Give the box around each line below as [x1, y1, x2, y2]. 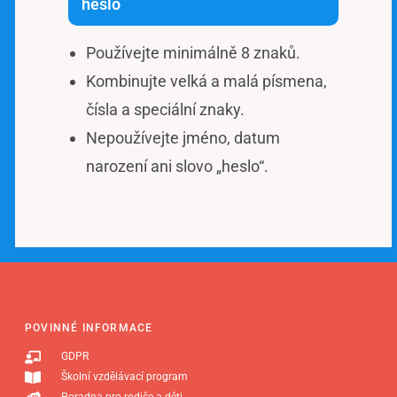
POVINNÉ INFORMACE [25, 322, 153, 335]
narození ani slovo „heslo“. [86, 157, 269, 176]
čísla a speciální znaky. [86, 100, 245, 120]
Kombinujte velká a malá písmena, [86, 72, 327, 91]
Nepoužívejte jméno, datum [86, 128, 280, 148]
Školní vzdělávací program [60, 370, 188, 384]
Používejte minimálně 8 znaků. [86, 43, 300, 63]
